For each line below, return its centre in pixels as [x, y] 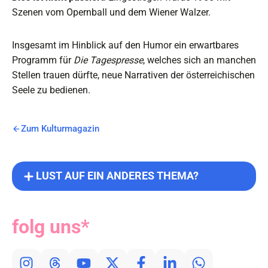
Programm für [43, 60]
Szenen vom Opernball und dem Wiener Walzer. [111, 13]
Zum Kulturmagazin [60, 129]
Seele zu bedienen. [54, 90]
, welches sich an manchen [200, 60]
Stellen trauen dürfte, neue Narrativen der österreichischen [133, 75]
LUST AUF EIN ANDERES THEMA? [117, 176]
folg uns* [51, 227]
